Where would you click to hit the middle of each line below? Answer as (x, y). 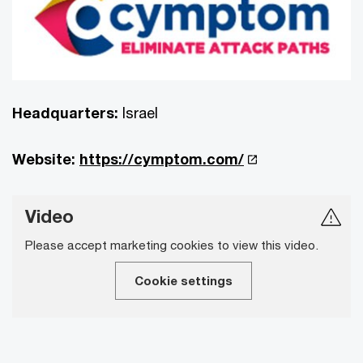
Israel (138, 112)
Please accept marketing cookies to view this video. (172, 244)
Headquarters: (65, 112)
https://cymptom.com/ (162, 158)
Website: (44, 158)
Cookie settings (183, 280)
